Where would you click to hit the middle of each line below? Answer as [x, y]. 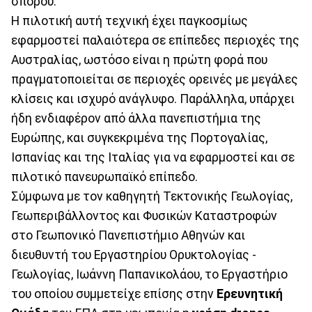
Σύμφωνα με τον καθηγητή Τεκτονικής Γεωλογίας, [152, 196]
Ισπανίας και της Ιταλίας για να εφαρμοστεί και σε [153, 157]
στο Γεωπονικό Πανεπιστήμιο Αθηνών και [128, 235]
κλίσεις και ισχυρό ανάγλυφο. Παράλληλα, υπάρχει [153, 99]
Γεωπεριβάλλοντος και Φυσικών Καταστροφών [144, 216]
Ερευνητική [248, 294]
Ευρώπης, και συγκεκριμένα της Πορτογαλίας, [139, 138]
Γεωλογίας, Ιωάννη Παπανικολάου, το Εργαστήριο [149, 274]
